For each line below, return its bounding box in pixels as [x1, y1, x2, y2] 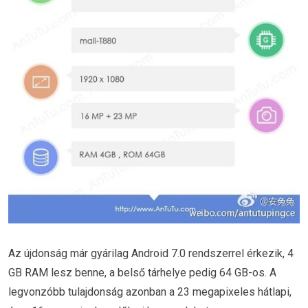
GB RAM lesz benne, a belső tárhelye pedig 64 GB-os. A [8, 265, 276, 279]
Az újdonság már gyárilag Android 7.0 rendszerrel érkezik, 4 [8, 246, 294, 260]
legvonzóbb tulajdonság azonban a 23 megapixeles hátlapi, [8, 285, 291, 298]
